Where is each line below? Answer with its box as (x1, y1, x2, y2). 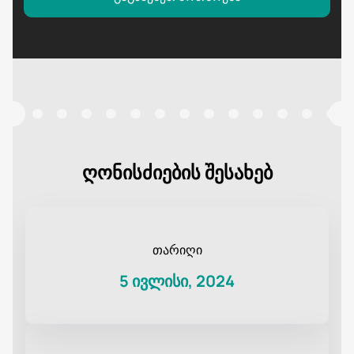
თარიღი (152, 241, 202, 259)
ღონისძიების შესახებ (81, 159, 273, 186)
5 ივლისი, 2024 (119, 270, 235, 292)
